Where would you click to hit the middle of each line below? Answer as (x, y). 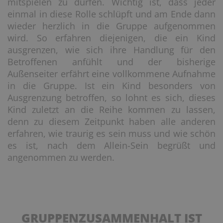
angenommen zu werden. (61, 157)
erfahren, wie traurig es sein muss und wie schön (111, 133)
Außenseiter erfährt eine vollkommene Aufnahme (111, 74)
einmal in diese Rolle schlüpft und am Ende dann (111, 14)
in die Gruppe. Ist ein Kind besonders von (111, 86)
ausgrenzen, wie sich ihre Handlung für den (111, 50)
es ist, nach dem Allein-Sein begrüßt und (111, 145)
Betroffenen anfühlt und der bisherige (111, 62)
